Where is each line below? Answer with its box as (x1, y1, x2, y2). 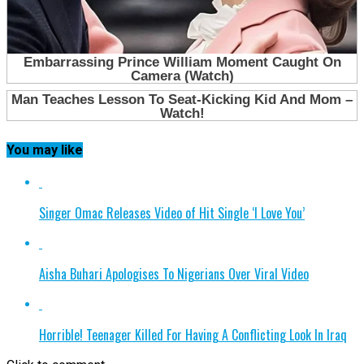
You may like (6, 141, 83, 158)
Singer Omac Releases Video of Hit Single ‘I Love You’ (39, 203, 305, 223)
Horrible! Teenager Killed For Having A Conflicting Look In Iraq (39, 325, 347, 345)
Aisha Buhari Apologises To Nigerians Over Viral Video (39, 264, 309, 284)
